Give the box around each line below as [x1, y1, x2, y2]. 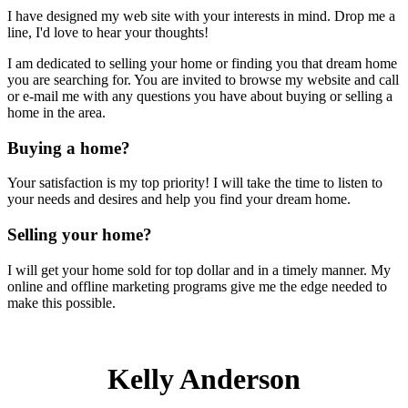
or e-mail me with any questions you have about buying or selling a [7, 88, 393, 105]
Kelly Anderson [107, 362, 301, 395]
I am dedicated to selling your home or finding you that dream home [7, 56, 397, 72]
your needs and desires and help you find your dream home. [7, 191, 351, 208]
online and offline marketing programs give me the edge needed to [7, 278, 387, 294]
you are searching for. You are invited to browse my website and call [7, 72, 399, 88]
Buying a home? [7, 138, 130, 158]
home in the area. [7, 105, 106, 121]
